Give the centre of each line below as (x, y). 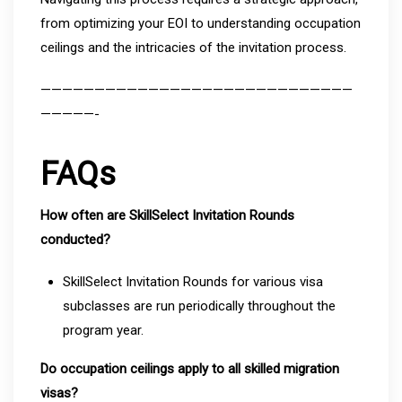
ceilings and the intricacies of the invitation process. (193, 48)
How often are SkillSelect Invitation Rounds (167, 216)
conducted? (75, 240)
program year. (103, 331)
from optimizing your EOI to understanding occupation (201, 24)
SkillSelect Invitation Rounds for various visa (193, 282)
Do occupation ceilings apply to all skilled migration (190, 369)
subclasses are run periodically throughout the (199, 306)
